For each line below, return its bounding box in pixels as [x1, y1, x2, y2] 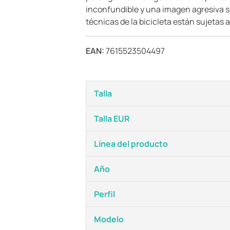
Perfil [94, 188, 115, 200]
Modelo [94, 214, 124, 225]
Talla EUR [94, 113, 130, 124]
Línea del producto [94, 138, 168, 149]
